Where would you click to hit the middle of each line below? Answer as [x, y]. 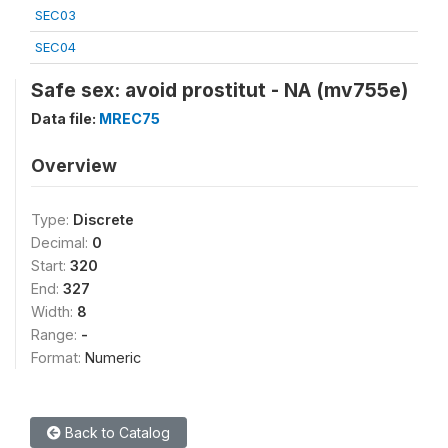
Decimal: [61, 242]
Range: [56, 334]
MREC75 [129, 118]
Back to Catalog [115, 432]
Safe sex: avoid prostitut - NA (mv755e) [219, 89]
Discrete [103, 219]
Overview [74, 165]
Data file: [65, 118]
